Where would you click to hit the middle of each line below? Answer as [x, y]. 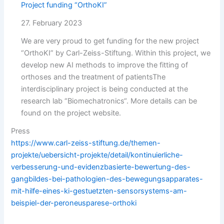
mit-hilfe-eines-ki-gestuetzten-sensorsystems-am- [99, 191]
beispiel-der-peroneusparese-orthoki [74, 203]
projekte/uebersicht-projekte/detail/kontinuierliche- [97, 155]
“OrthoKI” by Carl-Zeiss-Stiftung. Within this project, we [116, 53]
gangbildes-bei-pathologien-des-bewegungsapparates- [107, 179]
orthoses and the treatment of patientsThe [93, 77]
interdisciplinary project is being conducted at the [105, 89]
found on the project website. [71, 113]
